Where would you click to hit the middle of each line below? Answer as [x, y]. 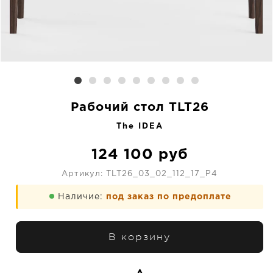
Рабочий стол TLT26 [140, 107]
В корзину [140, 237]
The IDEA [140, 126]
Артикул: [84, 174]
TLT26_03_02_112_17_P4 [162, 174]
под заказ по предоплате [169, 197]
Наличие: [82, 197]
